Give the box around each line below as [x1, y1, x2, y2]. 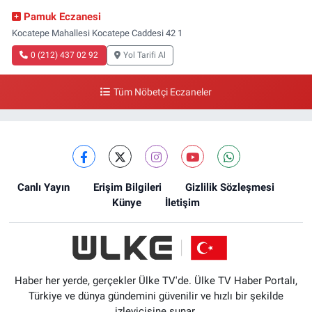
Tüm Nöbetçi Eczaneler [113, 86, 212, 99]
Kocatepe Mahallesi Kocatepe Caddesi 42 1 [12, 28, 182, 39]
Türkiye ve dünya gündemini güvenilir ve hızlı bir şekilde [29, 290, 283, 302]
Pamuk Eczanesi [24, 10, 102, 24]
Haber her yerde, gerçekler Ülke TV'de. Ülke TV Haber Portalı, [15, 274, 297, 287]
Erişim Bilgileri [93, 181, 162, 194]
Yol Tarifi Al [123, 49, 166, 60]
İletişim [165, 196, 200, 210]
